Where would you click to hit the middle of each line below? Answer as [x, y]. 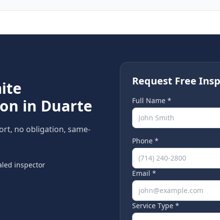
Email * [144, 173]
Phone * [145, 141]
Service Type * [156, 206]
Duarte [67, 106]
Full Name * [152, 100]
